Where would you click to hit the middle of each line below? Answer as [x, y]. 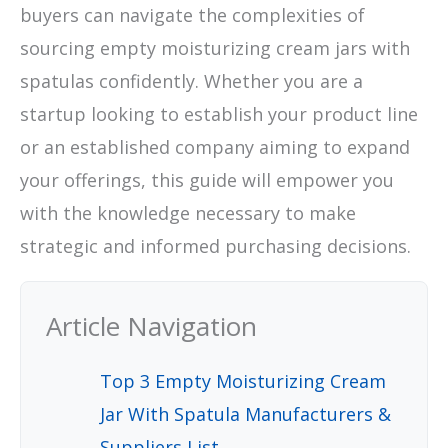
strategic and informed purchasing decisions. [215, 246]
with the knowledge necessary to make [188, 213]
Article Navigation [151, 326]
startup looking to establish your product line [219, 114]
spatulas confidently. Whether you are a [191, 81]
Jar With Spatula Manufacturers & [245, 414]
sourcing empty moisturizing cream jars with [215, 48]
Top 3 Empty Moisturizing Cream [243, 381]
